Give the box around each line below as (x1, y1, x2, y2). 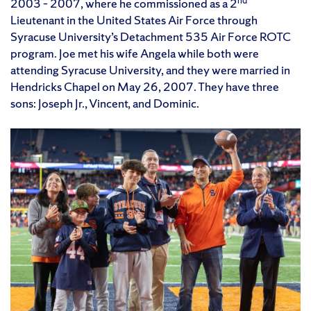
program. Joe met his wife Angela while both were (10, 44, 259, 61)
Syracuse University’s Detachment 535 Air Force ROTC (10, 28, 291, 44)
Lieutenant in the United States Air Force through (10, 11, 258, 28)
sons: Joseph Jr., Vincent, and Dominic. (10, 94, 199, 111)
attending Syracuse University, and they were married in (10, 61, 290, 78)
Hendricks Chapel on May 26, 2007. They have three (10, 78, 279, 94)
